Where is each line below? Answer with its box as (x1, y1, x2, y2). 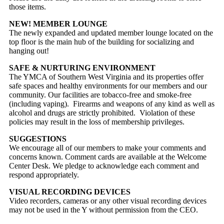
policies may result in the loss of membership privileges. (9, 117, 184, 126)
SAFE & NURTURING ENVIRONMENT (9, 63, 155, 72)
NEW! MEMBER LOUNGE (9, 19, 107, 28)
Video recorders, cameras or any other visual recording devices (9, 196, 206, 205)
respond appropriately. (9, 170, 79, 179)
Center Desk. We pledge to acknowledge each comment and (9, 161, 199, 170)
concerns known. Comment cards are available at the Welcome (9, 152, 206, 161)
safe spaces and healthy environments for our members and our (9, 81, 207, 90)
